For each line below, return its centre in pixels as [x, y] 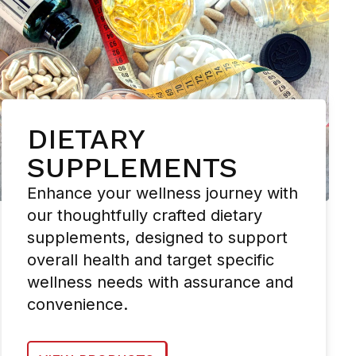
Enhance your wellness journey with [162, 193]
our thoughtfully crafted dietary [144, 216]
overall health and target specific [150, 260]
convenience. [77, 305]
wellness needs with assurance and [160, 282]
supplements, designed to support [157, 238]
